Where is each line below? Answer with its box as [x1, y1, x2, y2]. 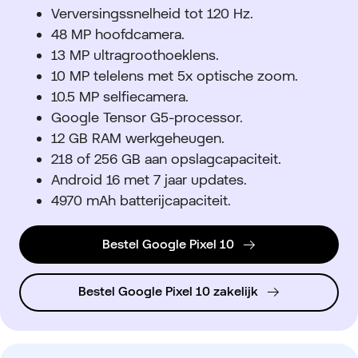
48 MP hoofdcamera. [51, 26, 185, 43]
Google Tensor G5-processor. [51, 109, 243, 126]
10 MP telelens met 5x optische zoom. [51, 67, 298, 85]
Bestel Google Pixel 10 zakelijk [78, 284, 259, 300]
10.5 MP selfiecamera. [51, 88, 193, 105]
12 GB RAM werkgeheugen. [51, 129, 229, 147]
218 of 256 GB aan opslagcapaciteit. [51, 150, 281, 168]
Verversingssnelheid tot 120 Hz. [51, 5, 253, 22]
